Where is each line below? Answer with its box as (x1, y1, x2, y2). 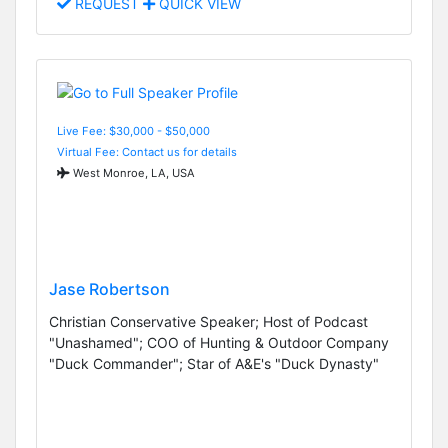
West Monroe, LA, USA (70, 165, 195, 180)
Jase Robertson (49, 278, 170, 299)
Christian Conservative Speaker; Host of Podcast (49, 312, 368, 330)
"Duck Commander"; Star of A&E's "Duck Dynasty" (49, 354, 379, 372)
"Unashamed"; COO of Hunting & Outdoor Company (49, 333, 389, 351)
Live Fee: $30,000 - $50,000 (57, 123, 210, 138)
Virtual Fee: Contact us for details (57, 144, 237, 159)
